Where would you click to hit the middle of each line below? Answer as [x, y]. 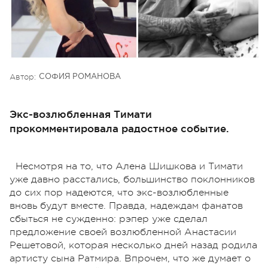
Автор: [23, 77]
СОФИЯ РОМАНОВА [80, 77]
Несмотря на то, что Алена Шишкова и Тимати [129, 166]
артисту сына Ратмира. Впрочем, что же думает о [130, 258]
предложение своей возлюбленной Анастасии [123, 232]
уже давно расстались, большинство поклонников [132, 179]
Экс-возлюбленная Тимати [81, 114]
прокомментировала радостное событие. [119, 128]
